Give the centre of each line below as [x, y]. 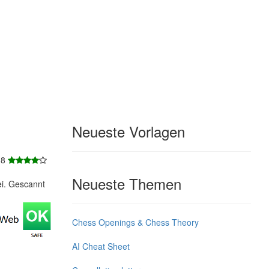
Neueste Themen [126, 183]
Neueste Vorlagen [128, 131]
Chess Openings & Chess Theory [135, 222]
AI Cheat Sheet [101, 246]
